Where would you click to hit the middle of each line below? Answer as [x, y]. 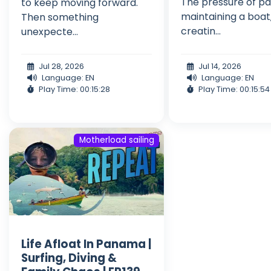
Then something [60, 18]
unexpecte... [50, 32]
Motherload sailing [116, 140]
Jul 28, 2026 [61, 67]
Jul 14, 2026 [220, 67]
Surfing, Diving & [69, 258]
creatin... [201, 31]
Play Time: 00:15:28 [74, 90]
